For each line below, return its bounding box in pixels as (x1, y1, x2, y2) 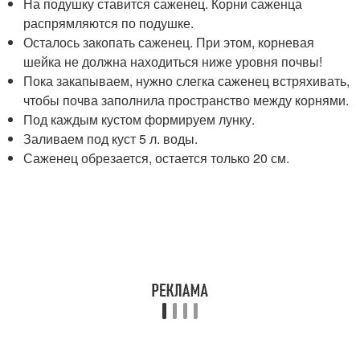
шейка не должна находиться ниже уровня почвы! (23, 52, 323, 72)
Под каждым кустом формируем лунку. (23, 110, 256, 129)
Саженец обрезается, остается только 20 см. (23, 149, 290, 168)
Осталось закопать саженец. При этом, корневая (23, 33, 315, 52)
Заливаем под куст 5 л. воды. (23, 129, 198, 149)
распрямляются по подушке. (23, 14, 194, 33)
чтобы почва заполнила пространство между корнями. (23, 91, 350, 110)
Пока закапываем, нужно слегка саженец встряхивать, (23, 72, 350, 91)
